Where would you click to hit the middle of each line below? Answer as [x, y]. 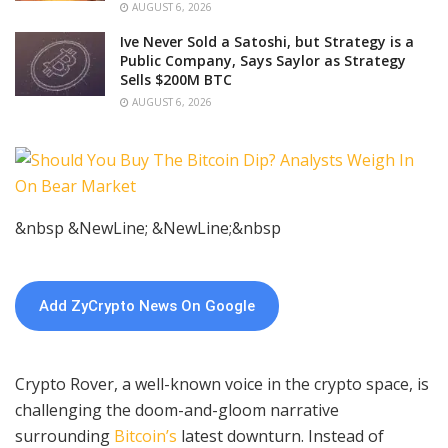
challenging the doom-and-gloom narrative [177, 409]
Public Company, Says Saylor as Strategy [263, 60]
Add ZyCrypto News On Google [147, 305]
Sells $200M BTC [176, 79]
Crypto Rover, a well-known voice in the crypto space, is [222, 383]
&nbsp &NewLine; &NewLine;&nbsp [148, 227]
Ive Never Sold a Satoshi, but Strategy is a [267, 41]
